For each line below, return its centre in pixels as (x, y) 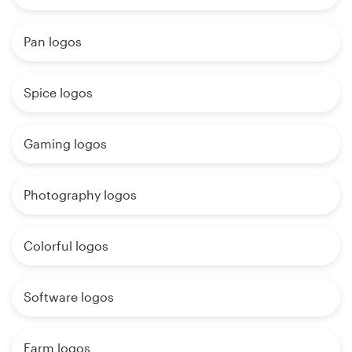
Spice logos (58, 93)
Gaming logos (65, 144)
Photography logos (80, 195)
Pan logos (53, 42)
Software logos (69, 297)
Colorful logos (66, 246)
